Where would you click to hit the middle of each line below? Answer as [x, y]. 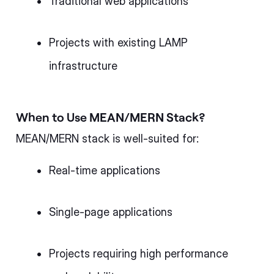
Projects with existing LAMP [118, 42]
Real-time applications [105, 170]
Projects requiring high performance [139, 253]
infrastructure [83, 65]
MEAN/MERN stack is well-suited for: [107, 138]
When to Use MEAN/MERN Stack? [110, 117]
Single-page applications [111, 212]
